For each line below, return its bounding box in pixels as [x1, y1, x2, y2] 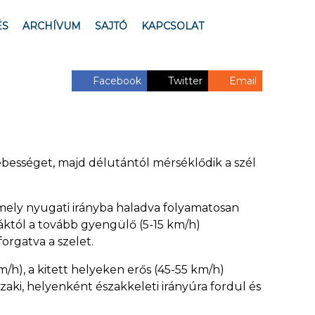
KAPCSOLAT [141, 20, 204, 32]
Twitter [168, 75, 202, 87]
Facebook [93, 75, 141, 87]
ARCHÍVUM [22, 20, 81, 32]
